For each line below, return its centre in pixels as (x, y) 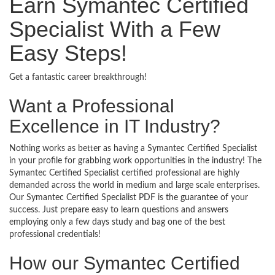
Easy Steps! (68, 53)
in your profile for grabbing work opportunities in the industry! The (135, 161)
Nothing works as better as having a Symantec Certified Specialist (133, 149)
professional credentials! (55, 234)
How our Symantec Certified (125, 263)
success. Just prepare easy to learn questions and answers (119, 210)
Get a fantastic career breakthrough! (78, 77)
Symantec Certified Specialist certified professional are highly (124, 173)
